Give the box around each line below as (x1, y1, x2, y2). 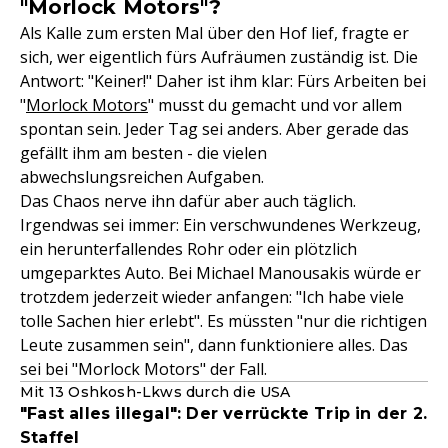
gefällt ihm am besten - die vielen (20, 142, 267, 164)
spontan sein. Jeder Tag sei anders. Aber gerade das (20, 118, 409, 140)
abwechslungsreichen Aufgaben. (20, 166, 264, 188)
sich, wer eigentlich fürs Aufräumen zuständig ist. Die (20, 46, 418, 68)
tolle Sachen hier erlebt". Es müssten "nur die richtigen (20, 310, 427, 332)
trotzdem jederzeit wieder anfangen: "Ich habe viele (20, 286, 404, 308)
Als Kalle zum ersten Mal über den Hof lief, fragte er (20, 22, 409, 44)
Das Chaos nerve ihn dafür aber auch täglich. (20, 190, 356, 212)
